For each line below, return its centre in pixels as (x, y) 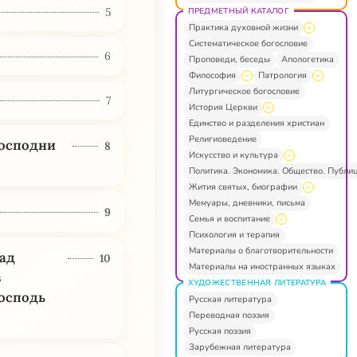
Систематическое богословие (248, 43)
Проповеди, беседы (229, 59)
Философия (212, 75)
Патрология (282, 75)
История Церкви (223, 107)
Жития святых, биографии (243, 186)
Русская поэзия (220, 331)
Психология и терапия (234, 234)
